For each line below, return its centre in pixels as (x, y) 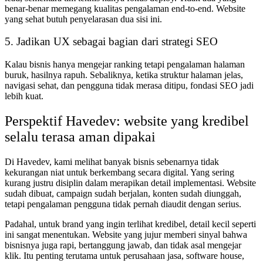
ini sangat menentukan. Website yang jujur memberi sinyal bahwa (126, 234)
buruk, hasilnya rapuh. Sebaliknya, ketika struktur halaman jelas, (124, 75)
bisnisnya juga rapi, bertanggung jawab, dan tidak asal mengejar (123, 245)
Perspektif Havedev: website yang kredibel (127, 121)
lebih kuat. (24, 96)
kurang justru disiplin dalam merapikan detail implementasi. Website (130, 183)
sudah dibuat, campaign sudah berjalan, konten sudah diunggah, (123, 193)
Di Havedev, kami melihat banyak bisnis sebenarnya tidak (112, 161)
